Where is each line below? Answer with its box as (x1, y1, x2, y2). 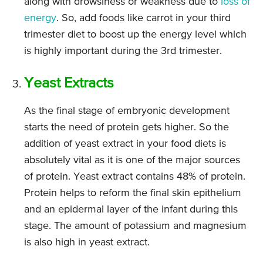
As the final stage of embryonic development (24, 106, 230, 117)
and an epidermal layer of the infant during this (24, 204, 238, 215)
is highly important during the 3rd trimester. (24, 46, 222, 57)
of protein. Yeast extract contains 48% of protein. (24, 171, 245, 183)
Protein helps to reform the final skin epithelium (24, 188, 241, 199)
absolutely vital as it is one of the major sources (24, 155, 240, 166)
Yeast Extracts (24, 76, 114, 92)
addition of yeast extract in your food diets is (24, 139, 226, 150)
